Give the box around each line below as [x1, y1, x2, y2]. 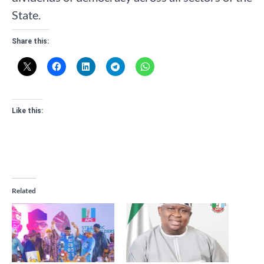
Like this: [12, 107, 43, 115]
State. [12, 8, 41, 22]
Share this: [12, 37, 49, 46]
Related [12, 186, 36, 196]
